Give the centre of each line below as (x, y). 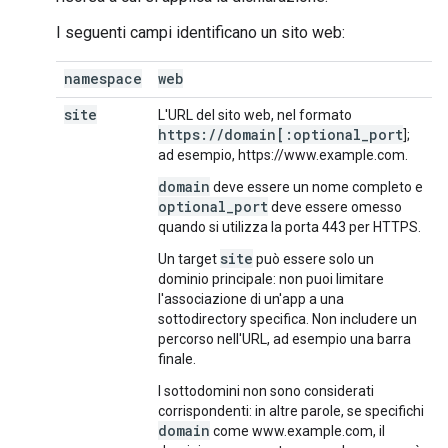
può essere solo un (313, 259)
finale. (177, 359)
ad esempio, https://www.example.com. (283, 155)
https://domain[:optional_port (280, 134)
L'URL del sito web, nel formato (255, 115)
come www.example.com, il (297, 431)
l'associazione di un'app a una (251, 299)
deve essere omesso (335, 207)
